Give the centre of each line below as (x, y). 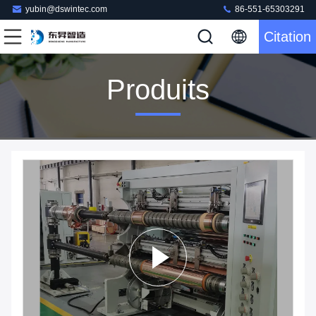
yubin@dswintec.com (66, 10)
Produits (158, 90)
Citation (287, 37)
